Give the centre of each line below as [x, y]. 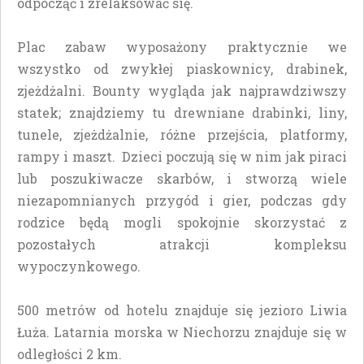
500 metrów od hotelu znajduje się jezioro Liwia [182, 310]
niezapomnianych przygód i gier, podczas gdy [182, 200]
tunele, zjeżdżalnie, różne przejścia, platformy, [182, 134]
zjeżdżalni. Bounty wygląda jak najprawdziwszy [182, 90]
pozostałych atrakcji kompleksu [182, 244]
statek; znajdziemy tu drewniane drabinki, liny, [182, 112]
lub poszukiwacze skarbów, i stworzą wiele [182, 178]
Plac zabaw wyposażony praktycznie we [182, 46]
